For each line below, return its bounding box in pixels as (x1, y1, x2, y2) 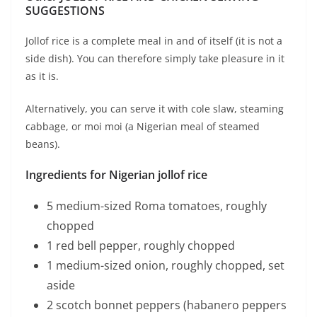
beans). (25, 137, 60, 151)
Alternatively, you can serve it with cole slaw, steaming (25, 102, 284, 116)
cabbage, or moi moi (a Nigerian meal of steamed (25, 120, 260, 134)
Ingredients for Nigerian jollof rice (25, 167, 207, 183)
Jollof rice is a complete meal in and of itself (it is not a (25, 34, 282, 48)
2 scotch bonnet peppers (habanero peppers (47, 297, 287, 313)
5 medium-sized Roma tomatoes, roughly (47, 198, 267, 214)
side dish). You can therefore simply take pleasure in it (25, 52, 284, 66)
